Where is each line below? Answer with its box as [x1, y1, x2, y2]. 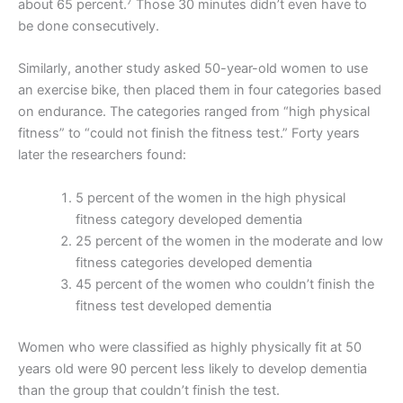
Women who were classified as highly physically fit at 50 [18, 338, 362, 355]
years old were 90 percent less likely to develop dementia [18, 360, 367, 377]
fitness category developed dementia [75, 210, 302, 228]
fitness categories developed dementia [75, 254, 312, 271]
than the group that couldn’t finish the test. [18, 381, 280, 399]
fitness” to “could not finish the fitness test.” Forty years [18, 125, 360, 142]
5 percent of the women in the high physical [75, 189, 345, 206]
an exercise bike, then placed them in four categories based [18, 82, 381, 99]
